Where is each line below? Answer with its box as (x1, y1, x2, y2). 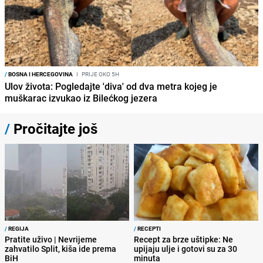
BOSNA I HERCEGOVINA (7, 70, 73, 79)
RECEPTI (136, 224, 161, 233)
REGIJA (7, 224, 29, 233)
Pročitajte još (10, 119, 97, 139)
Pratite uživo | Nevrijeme (5, 234, 97, 245)
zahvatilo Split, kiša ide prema (5, 243, 116, 255)
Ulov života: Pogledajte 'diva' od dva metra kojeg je (5, 80, 217, 93)
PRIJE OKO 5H (80, 70, 119, 79)
